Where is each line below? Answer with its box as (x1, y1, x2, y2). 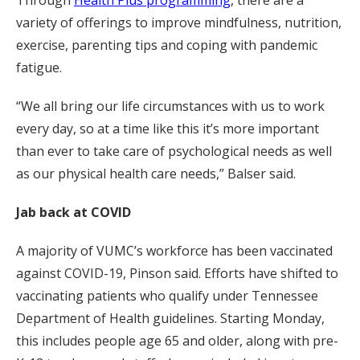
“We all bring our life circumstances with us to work (16, 96, 325, 115)
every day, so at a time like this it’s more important (16, 119, 319, 137)
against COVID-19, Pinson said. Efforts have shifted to (16, 264, 338, 282)
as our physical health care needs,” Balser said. (16, 164, 296, 182)
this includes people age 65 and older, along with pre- (16, 331, 338, 350)
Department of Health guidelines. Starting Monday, (16, 309, 325, 327)
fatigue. (16, 58, 62, 76)
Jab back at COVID (16, 202, 131, 221)
